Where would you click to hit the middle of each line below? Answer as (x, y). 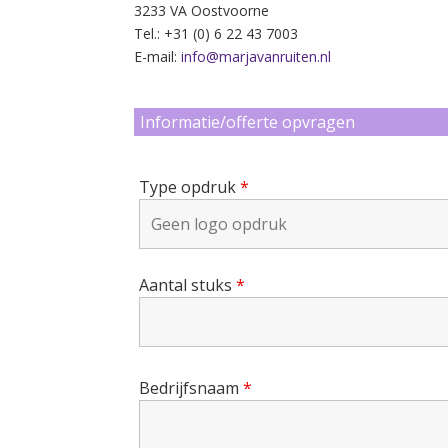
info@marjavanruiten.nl (256, 56)
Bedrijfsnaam (191, 387)
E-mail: (158, 56)
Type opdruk (190, 186)
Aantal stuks (188, 284)
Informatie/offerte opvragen (248, 121)
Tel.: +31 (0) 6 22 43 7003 (216, 33)
